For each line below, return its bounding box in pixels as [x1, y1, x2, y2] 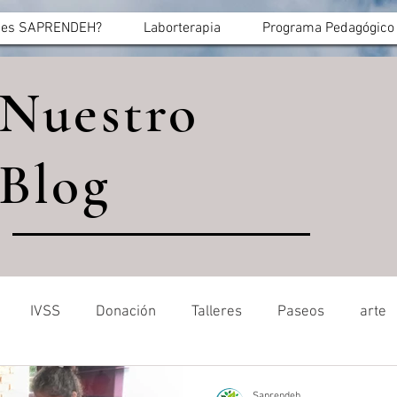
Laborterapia [144, 19, 221, 37]
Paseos [277, 302, 324, 321]
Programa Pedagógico [262, 19, 394, 37]
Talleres [191, 302, 242, 321]
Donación [96, 302, 156, 321]
